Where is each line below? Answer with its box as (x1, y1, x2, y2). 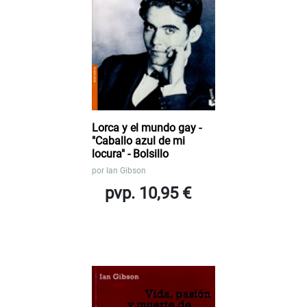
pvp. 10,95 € (105, 183, 191, 203)
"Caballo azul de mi (92, 134, 185, 147)
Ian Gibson (106, 165, 146, 175)
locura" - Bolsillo (92, 147, 169, 160)
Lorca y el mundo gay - (92, 121, 201, 134)
